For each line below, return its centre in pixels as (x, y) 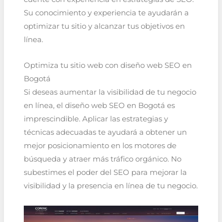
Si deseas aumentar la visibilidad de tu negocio (110, 92)
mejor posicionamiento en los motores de (100, 146)
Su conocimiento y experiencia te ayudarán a (106, 13)
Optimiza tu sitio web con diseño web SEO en (108, 66)
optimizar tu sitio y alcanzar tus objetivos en (104, 26)
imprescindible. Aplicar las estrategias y (96, 119)
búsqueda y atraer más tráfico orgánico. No (102, 159)
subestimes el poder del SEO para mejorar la (105, 173)
